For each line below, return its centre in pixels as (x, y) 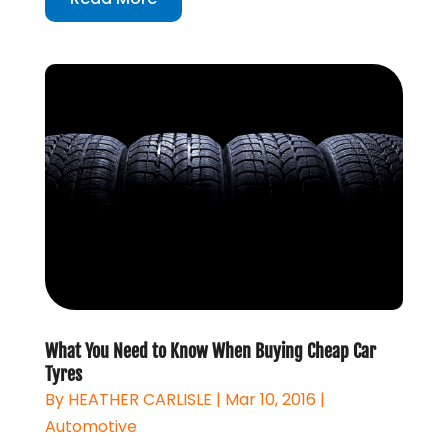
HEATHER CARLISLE (139, 399)
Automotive (90, 426)
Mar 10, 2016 (270, 399)
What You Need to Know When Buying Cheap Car (210, 350)
